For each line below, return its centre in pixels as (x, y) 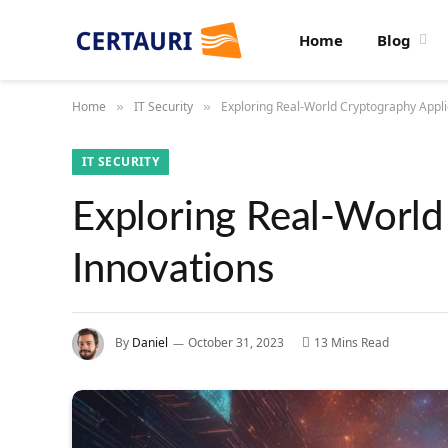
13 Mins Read (351, 343)
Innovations (173, 270)
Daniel (150, 343)
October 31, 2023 (236, 343)
